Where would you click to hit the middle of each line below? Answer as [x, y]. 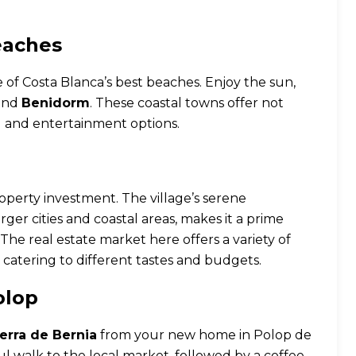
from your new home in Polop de [204, 335]
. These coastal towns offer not [187, 103]
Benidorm [56, 103]
